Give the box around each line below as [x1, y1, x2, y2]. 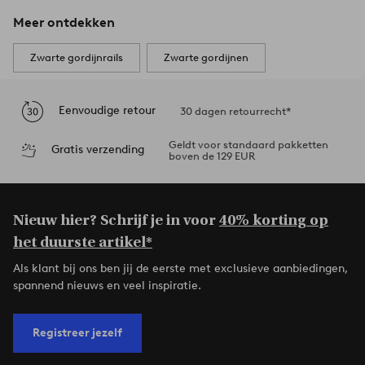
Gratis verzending [51, 143, 144, 156]
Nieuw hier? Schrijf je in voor [13, 211, 219, 229]
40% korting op [219, 211, 328, 229]
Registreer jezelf [33, 325, 122, 340]
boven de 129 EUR [168, 149, 255, 162]
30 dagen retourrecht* [180, 104, 291, 117]
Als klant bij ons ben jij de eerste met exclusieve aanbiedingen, [13, 261, 348, 275]
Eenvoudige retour [59, 103, 156, 117]
